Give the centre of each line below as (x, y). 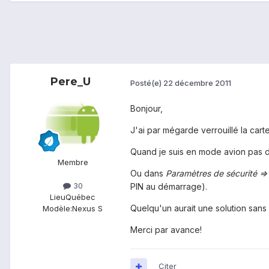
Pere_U (70, 82)
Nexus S (87, 209)
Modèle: (57, 209)
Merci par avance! (166, 230)
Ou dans (148, 174)
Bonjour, (147, 109)
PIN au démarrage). (169, 187)
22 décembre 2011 (197, 83)
